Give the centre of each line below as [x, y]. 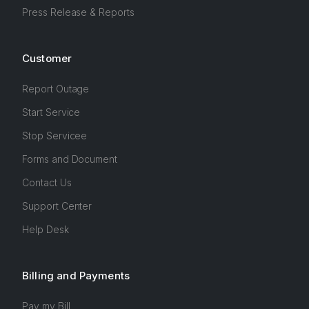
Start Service [51, 112]
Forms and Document [70, 159]
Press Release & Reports [78, 12]
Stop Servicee [55, 136]
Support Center [57, 206]
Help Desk [46, 229]
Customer [47, 58]
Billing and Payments [76, 276]
